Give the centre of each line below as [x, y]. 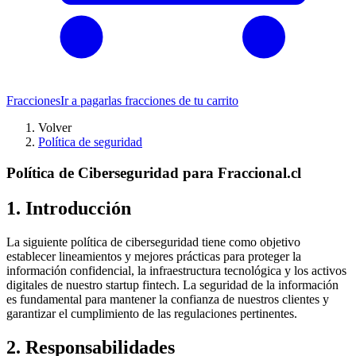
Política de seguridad [90, 142]
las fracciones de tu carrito [173, 101]
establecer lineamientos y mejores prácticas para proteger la [154, 256]
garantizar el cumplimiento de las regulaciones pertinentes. [152, 313]
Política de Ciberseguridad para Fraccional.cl [154, 172]
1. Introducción [69, 208]
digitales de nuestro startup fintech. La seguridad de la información [172, 284]
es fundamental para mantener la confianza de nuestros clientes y [168, 299]
